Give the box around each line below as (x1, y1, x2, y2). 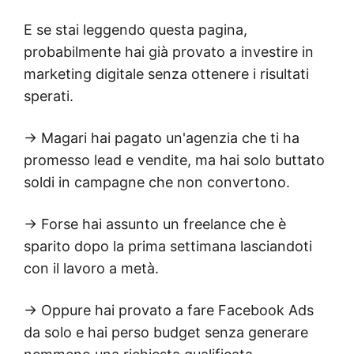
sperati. (24, 87, 73, 104)
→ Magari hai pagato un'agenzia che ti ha (24, 129, 299, 146)
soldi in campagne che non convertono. (24, 173, 290, 190)
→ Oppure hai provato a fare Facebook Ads (24, 301, 314, 318)
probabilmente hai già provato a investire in (24, 43, 314, 60)
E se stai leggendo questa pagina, (24, 21, 247, 38)
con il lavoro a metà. (24, 259, 159, 277)
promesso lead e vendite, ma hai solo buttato (24, 151, 325, 168)
